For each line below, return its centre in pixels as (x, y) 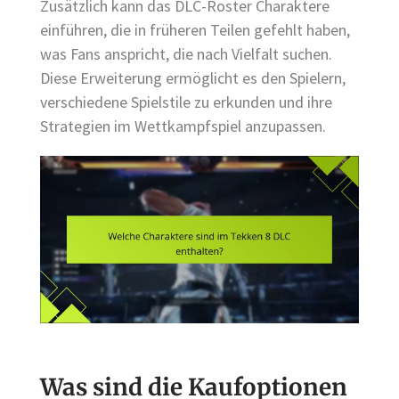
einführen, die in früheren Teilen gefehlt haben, (195, 29)
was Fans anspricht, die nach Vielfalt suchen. (186, 53)
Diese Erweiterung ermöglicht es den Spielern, (193, 77)
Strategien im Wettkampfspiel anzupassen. (183, 126)
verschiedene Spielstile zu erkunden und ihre (186, 102)
